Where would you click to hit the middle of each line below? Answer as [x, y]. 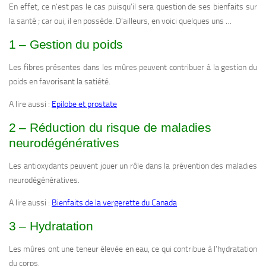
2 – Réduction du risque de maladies [110, 128]
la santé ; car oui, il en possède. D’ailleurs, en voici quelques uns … [120, 21]
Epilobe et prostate [84, 104]
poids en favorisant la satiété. [60, 82]
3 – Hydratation [51, 226]
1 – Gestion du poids [66, 45]
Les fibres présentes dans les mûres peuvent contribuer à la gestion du [133, 68]
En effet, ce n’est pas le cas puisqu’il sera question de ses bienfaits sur [133, 7]
